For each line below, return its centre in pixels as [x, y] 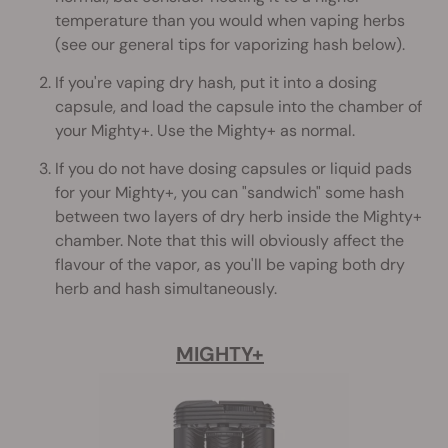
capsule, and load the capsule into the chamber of [238, 106]
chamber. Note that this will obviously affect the [229, 240]
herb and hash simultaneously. [166, 288]
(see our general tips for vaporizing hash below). [230, 44]
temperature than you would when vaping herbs [230, 20]
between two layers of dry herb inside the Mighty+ [238, 216]
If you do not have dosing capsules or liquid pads [233, 168]
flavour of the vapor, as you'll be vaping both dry [230, 264]
